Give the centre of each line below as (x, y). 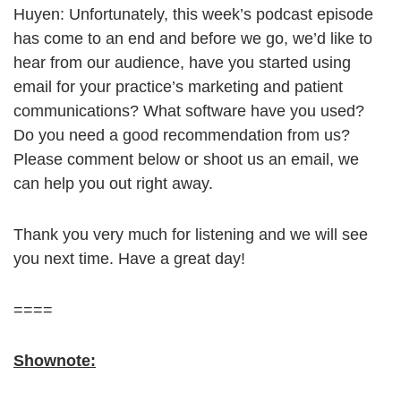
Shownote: (55, 361)
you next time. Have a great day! (129, 259)
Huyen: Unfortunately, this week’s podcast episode (193, 15)
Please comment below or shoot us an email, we (186, 160)
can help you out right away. (113, 184)
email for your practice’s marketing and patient (178, 87)
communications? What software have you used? (189, 111)
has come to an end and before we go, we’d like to (193, 39)
